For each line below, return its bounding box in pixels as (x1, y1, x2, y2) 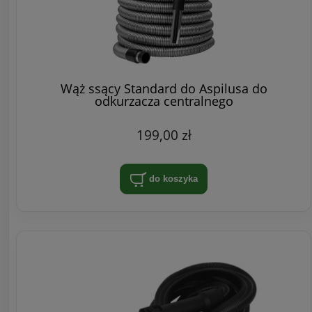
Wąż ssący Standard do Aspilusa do (60, 79, 267, 97)
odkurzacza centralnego (94, 92, 233, 109)
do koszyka (148, 173, 198, 184)
